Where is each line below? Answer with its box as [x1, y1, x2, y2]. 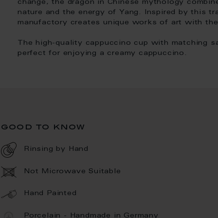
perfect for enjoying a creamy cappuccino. [18, 50, 187, 57]
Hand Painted [24, 191, 77, 198]
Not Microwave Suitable [24, 168, 121, 175]
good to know [1, 123, 86, 131]
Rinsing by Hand [24, 146, 89, 153]
